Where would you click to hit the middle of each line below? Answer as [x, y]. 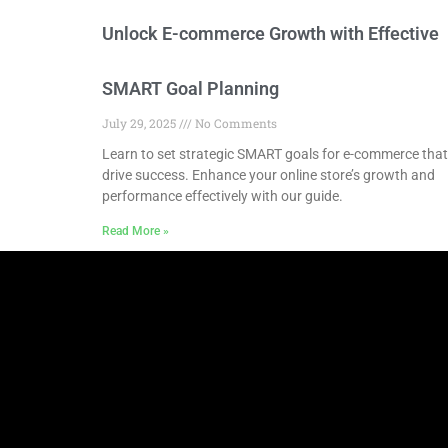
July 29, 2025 [140, 123]
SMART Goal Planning [190, 89]
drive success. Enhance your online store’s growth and [268, 175]
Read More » [135, 231]
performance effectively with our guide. [222, 196]
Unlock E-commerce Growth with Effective [270, 34]
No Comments [234, 123]
